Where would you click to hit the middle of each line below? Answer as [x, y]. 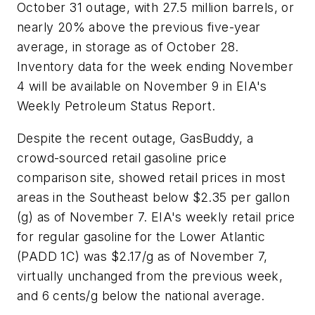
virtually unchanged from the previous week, [150, 276]
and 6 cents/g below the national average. [141, 295]
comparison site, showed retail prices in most [151, 177]
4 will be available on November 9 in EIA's [142, 86]
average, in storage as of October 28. [128, 47]
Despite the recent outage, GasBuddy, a [135, 138]
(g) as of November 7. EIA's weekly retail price [156, 217]
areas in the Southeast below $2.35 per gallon [153, 197]
